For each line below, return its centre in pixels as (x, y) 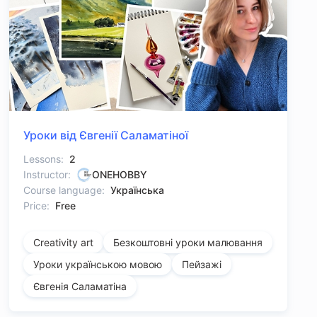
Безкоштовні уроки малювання (188, 243)
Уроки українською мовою (97, 265)
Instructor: (47, 175)
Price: (36, 206)
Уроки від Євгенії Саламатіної (105, 136)
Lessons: (43, 159)
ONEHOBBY (119, 175)
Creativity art (63, 243)
